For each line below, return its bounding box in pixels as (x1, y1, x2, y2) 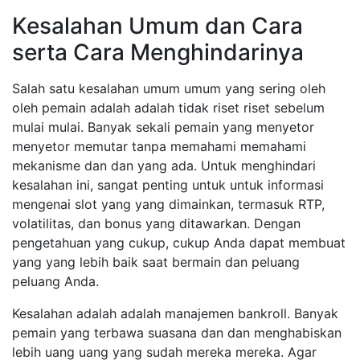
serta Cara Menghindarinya (12, 39, 304, 66)
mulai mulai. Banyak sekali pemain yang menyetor (12, 119, 314, 135)
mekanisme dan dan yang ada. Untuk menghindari (12, 157, 316, 174)
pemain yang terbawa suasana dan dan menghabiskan (12, 325, 342, 341)
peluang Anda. (12, 273, 99, 289)
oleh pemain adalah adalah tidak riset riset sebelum (12, 100, 325, 116)
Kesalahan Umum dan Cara (12, 12, 303, 39)
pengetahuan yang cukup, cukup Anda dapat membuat (12, 235, 346, 251)
